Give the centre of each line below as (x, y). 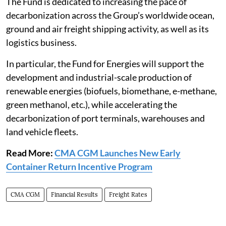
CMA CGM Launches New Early (118, 153)
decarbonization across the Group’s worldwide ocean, (110, 15)
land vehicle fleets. (42, 132)
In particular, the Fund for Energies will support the (105, 64)
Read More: (30, 153)
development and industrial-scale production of (99, 77)
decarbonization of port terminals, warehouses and (105, 118)
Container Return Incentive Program (79, 166)
